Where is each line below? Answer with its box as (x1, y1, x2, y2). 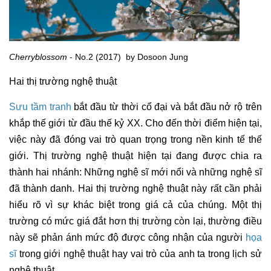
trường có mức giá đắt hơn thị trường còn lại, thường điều (9, 215, 262, 226)
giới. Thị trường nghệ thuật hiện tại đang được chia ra (9, 150, 262, 161)
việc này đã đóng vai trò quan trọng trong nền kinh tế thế (9, 134, 262, 145)
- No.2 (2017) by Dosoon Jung (67, 51, 188, 62)
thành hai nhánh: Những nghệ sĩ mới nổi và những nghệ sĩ (9, 166, 262, 177)
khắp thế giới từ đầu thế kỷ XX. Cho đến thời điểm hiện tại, (9, 117, 262, 128)
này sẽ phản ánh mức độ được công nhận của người (9, 232, 246, 243)
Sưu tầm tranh (9, 101, 71, 112)
